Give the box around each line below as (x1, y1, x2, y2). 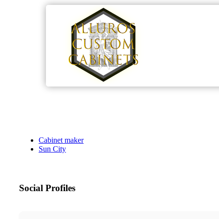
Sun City (39, 145, 66, 153)
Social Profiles (19, 183, 75, 194)
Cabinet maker (39, 136, 84, 145)
